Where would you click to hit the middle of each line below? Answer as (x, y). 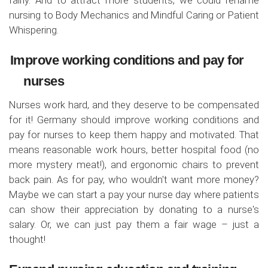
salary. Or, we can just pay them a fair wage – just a (134, 224)
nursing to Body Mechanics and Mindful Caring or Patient (134, 15)
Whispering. (34, 30)
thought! (28, 239)
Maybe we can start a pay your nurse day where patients (134, 194)
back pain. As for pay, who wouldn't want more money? (134, 179)
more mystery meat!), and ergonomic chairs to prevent (134, 164)
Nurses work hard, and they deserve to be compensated (134, 104)
